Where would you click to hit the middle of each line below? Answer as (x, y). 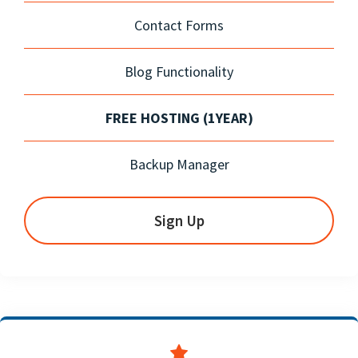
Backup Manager (179, 164)
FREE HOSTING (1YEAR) (179, 117)
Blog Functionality (179, 71)
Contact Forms (179, 25)
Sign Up (179, 220)
